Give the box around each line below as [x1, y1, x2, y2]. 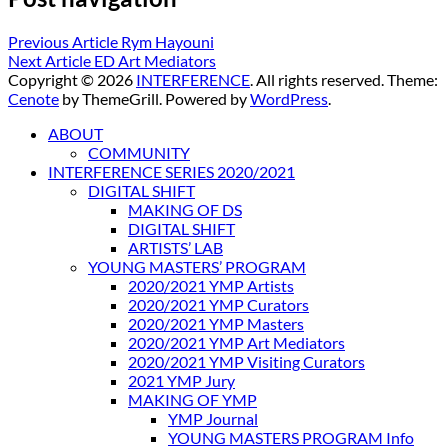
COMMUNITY [88, 142, 190, 162]
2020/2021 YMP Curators [128, 294, 309, 314]
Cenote [8, 88, 59, 108]
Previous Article [8, 31, 118, 51]
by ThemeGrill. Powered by [59, 88, 250, 108]
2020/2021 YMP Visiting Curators [128, 351, 365, 371]
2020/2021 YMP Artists [128, 275, 294, 295]
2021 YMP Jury [128, 370, 235, 390]
